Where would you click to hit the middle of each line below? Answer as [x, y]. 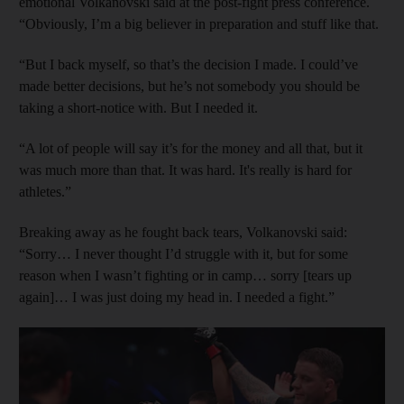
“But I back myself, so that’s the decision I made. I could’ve [188, 64]
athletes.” [45, 191]
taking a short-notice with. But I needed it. [138, 107]
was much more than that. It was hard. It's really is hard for [185, 170]
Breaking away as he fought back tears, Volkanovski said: [183, 232]
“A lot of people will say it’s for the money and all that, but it [191, 148]
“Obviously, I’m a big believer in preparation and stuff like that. [199, 23]
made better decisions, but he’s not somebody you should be [189, 86]
